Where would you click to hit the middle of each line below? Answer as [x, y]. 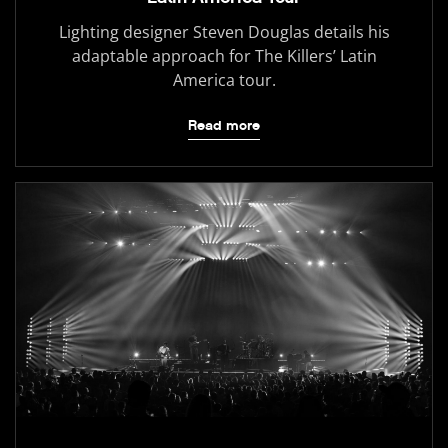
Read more [224, 125]
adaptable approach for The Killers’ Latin [224, 55]
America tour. [224, 79]
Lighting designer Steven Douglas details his [224, 31]
